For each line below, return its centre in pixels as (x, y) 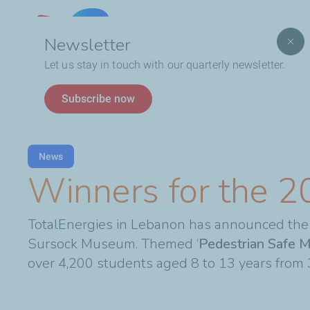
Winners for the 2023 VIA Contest (138, 92)
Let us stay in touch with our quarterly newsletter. (166, 65)
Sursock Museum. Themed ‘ (113, 244)
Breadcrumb (57, 91)
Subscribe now (98, 99)
